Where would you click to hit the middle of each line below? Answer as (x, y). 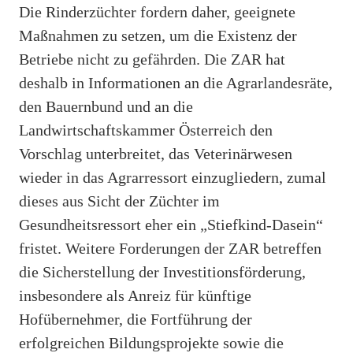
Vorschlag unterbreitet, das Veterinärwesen (156, 153)
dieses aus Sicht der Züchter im (119, 201)
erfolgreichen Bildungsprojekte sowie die (151, 342)
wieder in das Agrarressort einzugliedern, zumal (173, 177)
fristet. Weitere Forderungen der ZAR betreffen (170, 248)
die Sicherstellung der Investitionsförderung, (162, 271)
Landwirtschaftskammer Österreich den (146, 130)
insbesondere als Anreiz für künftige (135, 295)
